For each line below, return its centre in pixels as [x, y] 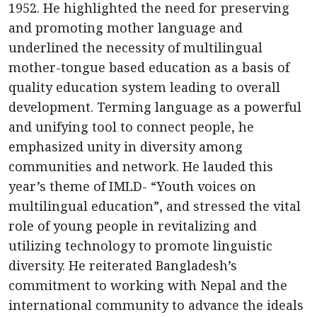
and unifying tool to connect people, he [131, 127]
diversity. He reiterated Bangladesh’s [123, 266]
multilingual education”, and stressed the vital [155, 206]
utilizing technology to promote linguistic [140, 246]
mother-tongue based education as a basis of [149, 68]
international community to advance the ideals [156, 305]
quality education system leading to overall [144, 87]
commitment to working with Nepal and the [148, 286]
